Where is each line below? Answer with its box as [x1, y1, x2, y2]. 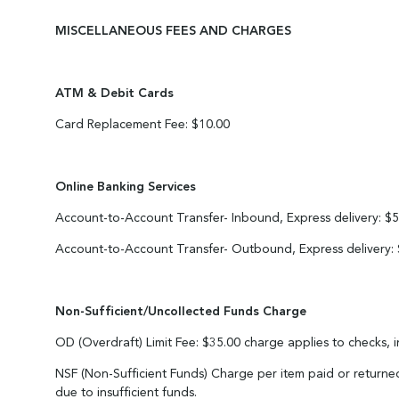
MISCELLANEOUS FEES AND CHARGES [55, 25, 291, 37]
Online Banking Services [55, 181, 196, 193]
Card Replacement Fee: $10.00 [55, 118, 230, 131]
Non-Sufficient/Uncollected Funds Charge [55, 305, 306, 318]
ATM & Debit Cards [55, 87, 174, 100]
